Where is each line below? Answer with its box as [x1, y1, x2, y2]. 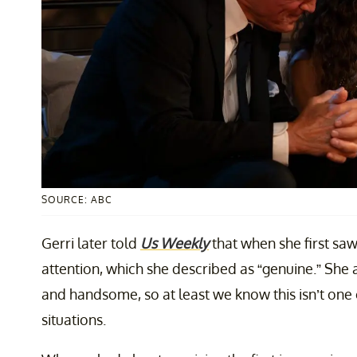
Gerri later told [41, 233, 140, 252]
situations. [41, 310, 106, 328]
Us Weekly [140, 233, 209, 252]
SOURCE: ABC [41, 193, 112, 206]
